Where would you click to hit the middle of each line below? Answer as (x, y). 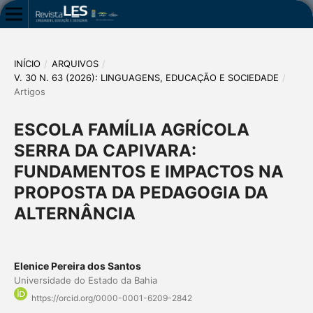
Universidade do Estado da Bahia (85, 280)
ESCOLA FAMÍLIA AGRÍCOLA (131, 129)
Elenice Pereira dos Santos (77, 265)
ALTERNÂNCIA (74, 213)
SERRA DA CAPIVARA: (105, 150)
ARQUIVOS (75, 63)
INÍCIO (27, 63)
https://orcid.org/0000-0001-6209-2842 (111, 298)
